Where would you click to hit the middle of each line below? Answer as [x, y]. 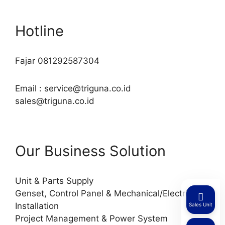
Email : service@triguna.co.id [73, 89]
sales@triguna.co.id [55, 101]
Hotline [39, 31]
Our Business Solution [90, 151]
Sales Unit [201, 204]
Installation [37, 206]
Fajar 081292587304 [57, 61]
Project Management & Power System [91, 219]
